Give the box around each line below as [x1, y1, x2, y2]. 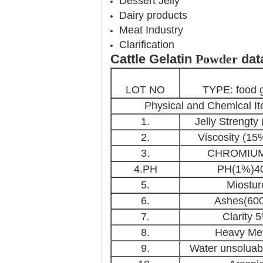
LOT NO [126, 84, 165, 96]
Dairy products [119, 9, 187, 21]
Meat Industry [119, 24, 183, 36]
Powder [195, 52, 241, 66]
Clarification [119, 39, 174, 50]
